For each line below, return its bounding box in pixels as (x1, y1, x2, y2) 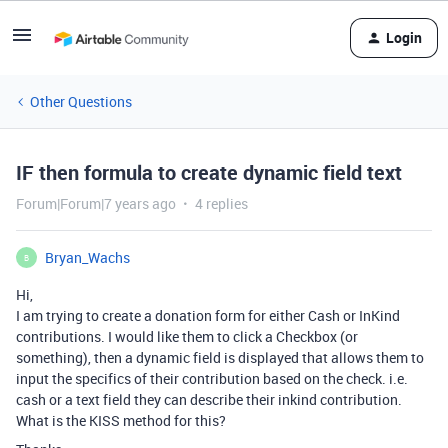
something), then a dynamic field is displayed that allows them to (16, 348, 424, 367)
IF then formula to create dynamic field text (16, 159, 402, 186)
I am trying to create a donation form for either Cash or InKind (16, 306, 400, 325)
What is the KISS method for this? (16, 411, 226, 430)
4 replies (195, 194, 248, 213)
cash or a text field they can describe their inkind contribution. (16, 390, 402, 409)
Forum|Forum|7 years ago (16, 194, 176, 213)
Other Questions (30, 92, 132, 111)
